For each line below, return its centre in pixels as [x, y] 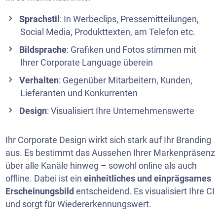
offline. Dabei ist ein [44, 178]
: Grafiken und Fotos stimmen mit [132, 50]
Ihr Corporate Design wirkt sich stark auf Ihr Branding [109, 140]
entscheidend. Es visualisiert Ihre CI [145, 191]
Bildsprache [43, 50]
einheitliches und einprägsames [147, 178]
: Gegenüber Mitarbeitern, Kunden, [126, 80]
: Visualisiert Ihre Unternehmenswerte [121, 111]
